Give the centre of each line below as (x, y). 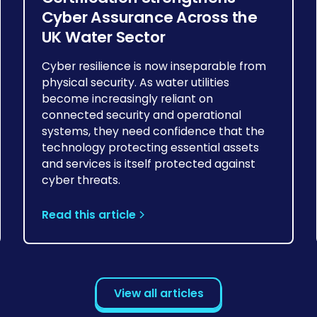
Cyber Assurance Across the (149, 17)
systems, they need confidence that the (153, 132)
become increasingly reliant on (127, 99)
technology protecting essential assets (150, 148)
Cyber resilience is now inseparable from (154, 67)
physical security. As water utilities (135, 83)
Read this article (88, 215)
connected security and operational (141, 115)
